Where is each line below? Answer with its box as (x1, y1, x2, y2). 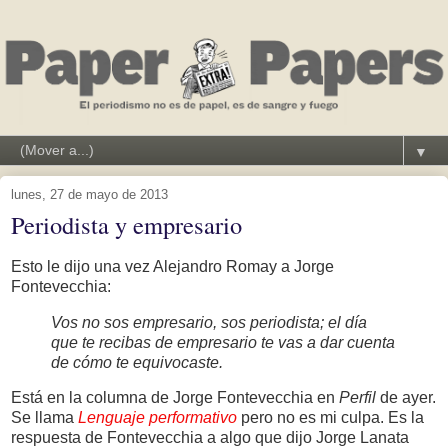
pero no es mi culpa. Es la (237, 409, 424, 427)
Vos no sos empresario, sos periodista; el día (51, 313, 367, 331)
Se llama (11, 409, 78, 427)
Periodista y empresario (11, 207, 242, 241)
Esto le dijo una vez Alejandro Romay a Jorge (11, 257, 334, 275)
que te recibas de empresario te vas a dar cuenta (51, 333, 395, 351)
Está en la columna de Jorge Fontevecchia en (11, 389, 339, 407)
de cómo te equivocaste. (51, 353, 223, 371)
